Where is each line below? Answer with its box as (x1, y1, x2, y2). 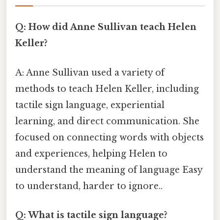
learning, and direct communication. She (15, 115, 199, 127)
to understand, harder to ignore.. (15, 180, 163, 192)
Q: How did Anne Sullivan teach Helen (15, 22, 196, 33)
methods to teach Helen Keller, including (15, 83, 199, 94)
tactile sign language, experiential (15, 99, 165, 110)
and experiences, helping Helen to (15, 148, 167, 159)
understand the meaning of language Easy (15, 164, 202, 175)
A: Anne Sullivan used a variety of (15, 67, 165, 78)
